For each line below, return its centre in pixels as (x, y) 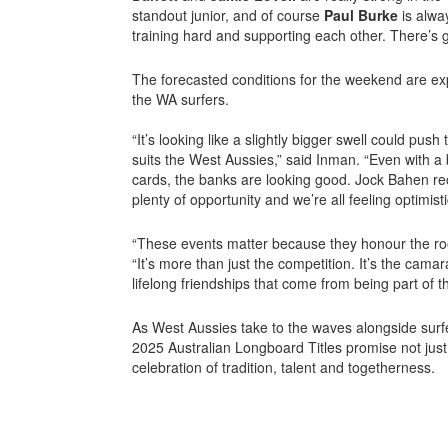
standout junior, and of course (228, 14)
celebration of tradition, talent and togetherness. (283, 366)
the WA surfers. (180, 98)
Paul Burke (361, 14)
